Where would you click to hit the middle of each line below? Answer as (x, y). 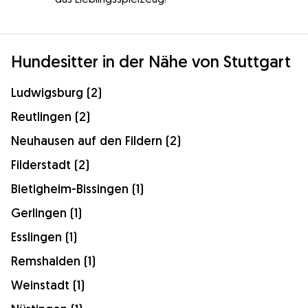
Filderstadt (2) (50, 164)
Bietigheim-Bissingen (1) (77, 188)
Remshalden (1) (53, 261)
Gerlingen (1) (46, 212)
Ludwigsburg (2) (56, 92)
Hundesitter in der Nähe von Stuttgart (151, 61)
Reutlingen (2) (51, 116)
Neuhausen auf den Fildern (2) (96, 140)
